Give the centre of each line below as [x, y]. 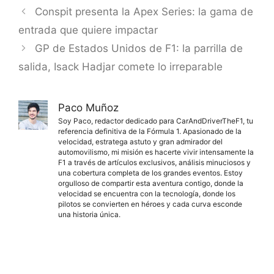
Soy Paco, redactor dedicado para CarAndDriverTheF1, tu [156, 121]
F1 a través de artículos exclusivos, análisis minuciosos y [154, 163]
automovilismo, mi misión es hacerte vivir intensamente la [156, 152]
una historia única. [89, 215]
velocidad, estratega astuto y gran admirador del [140, 142]
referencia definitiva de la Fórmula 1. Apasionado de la [150, 131]
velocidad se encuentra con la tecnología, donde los [147, 194]
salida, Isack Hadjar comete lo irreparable [120, 67]
